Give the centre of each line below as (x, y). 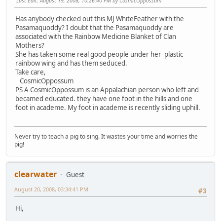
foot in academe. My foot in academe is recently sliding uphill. (108, 108)
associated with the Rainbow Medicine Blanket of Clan (96, 37)
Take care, (31, 72)
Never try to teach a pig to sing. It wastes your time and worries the (106, 137)
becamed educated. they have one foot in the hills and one (104, 99)
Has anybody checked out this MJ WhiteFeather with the (100, 19)
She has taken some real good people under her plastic (99, 55)
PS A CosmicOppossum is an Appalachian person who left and (107, 90)
